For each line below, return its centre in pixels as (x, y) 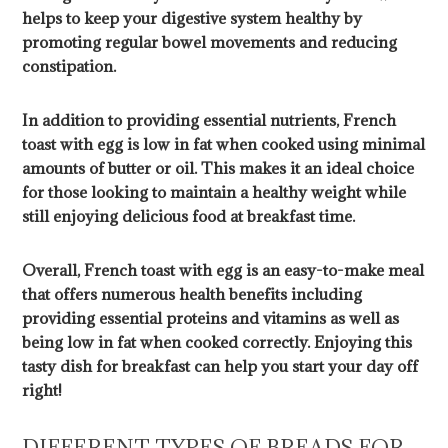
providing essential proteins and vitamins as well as (211, 318)
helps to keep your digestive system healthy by (192, 18)
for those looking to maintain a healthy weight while (214, 192)
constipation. (69, 66)
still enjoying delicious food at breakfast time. (189, 216)
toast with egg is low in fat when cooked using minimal (224, 144)
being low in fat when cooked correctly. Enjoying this (217, 342)
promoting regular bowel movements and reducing (210, 42)
